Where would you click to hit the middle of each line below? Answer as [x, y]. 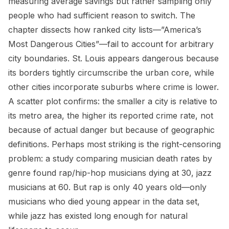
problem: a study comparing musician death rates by [110, 158]
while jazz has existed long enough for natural [98, 216]
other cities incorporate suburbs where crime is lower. [113, 87]
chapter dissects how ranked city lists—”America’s [105, 30]
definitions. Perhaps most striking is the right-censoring [114, 144]
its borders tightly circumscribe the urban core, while [111, 73]
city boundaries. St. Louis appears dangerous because [113, 58]
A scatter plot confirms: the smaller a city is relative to [113, 101]
